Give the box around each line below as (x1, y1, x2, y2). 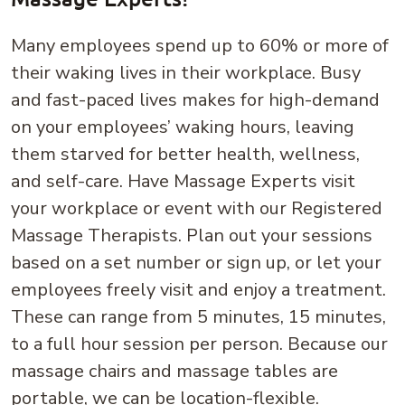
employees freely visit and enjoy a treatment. (11, 278, 386, 302)
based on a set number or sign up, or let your (11, 250, 381, 275)
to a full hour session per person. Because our (11, 332, 388, 356)
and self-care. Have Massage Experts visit (11, 169, 355, 193)
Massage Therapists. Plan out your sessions (11, 223, 372, 248)
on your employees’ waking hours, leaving (11, 115, 354, 139)
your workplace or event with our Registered (11, 196, 382, 221)
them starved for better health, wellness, (11, 142, 360, 166)
